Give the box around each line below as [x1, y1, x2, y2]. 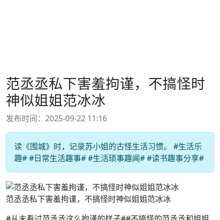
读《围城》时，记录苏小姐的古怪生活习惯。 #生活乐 [14, 141, 202, 152]
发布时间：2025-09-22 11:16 [6, 113, 107, 124]
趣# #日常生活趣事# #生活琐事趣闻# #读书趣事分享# [14, 153, 204, 164]
